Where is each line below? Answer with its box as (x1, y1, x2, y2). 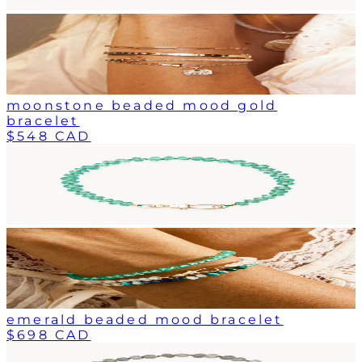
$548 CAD (6, 128, 91, 144)
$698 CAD (6, 326, 91, 343)
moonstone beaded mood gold (6, 97, 278, 113)
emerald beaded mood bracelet (6, 311, 284, 327)
